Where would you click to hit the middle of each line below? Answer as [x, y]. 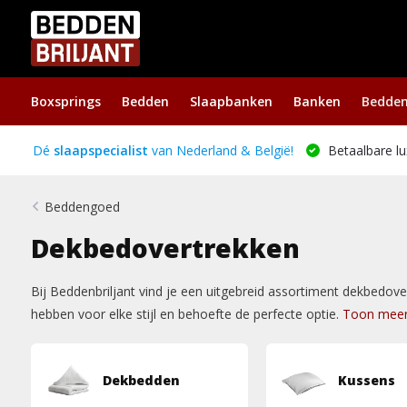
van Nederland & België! [220, 150]
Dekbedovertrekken [165, 248]
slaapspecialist [100, 150]
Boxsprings [65, 101]
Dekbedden [141, 380]
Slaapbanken [231, 101]
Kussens [366, 380]
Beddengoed [82, 207]
